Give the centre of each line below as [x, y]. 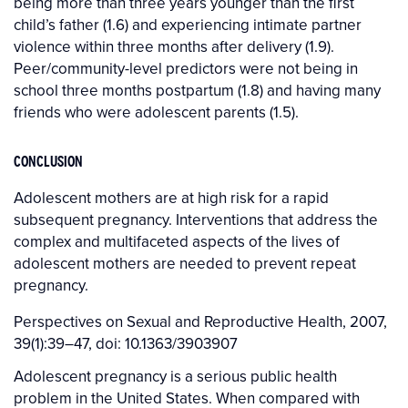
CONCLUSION [48, 161]
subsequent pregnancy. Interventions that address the [196, 220]
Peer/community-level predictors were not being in [186, 69]
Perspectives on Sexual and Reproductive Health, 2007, [200, 322]
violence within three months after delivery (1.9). [174, 47]
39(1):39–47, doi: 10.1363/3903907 [126, 344]
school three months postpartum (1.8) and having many [197, 91]
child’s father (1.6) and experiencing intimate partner [188, 25]
